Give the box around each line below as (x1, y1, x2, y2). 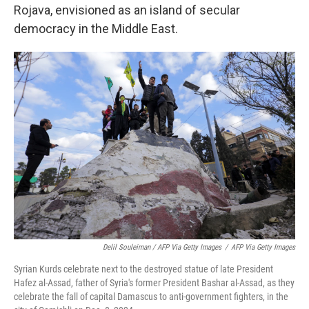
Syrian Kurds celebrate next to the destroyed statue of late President (14, 263, 273, 275)
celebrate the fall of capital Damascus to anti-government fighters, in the (14, 291, 288, 302)
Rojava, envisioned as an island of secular (14, 3, 240, 17)
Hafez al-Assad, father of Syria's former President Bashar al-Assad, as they (14, 277, 295, 288)
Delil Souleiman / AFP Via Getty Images (103, 243, 221, 252)
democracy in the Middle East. (14, 21, 178, 36)
